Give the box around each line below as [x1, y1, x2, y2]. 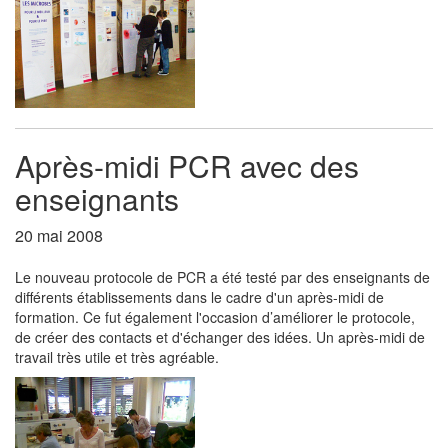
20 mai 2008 [15, 224, 103, 247]
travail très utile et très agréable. [15, 347, 219, 367]
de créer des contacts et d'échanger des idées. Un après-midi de [15, 327, 425, 347]
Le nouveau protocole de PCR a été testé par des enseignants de [15, 267, 430, 287]
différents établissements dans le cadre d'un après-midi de [15, 287, 384, 307]
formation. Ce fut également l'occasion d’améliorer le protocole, [15, 307, 415, 327]
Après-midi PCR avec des [15, 144, 359, 187]
